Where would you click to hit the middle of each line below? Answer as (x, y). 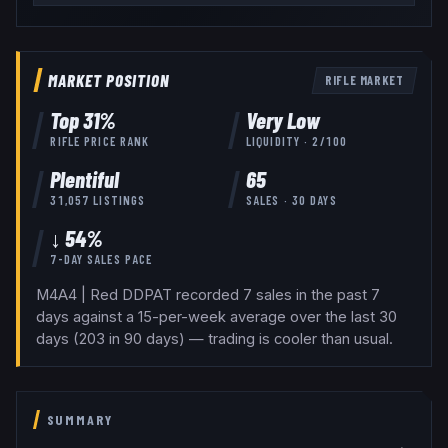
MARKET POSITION (109, 80)
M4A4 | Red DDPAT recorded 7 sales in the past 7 (208, 295)
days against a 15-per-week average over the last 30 (216, 317)
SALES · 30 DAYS (291, 199)
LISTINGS (117, 199)
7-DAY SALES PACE (101, 258)
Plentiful (85, 178)
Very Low (282, 119)
